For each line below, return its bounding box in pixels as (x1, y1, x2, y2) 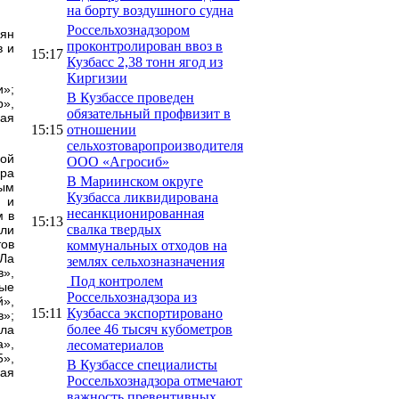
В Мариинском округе (67, 173, 203, 189)
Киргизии (67, 69, 127, 85)
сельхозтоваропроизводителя (67, 137, 243, 153)
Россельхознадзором (67, 21, 190, 37)
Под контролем (67, 273, 163, 289)
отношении (67, 121, 136, 137)
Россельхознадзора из (67, 289, 197, 305)
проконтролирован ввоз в (67, 37, 223, 53)
